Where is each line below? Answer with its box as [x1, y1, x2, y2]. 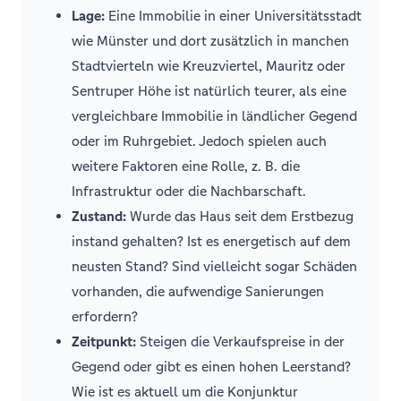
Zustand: [72, 208, 126, 225]
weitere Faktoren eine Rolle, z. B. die [72, 158, 300, 175]
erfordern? [72, 308, 138, 325]
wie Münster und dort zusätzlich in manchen [72, 32, 349, 49]
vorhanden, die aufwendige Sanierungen [72, 283, 324, 300]
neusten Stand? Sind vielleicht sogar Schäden [72, 258, 357, 275]
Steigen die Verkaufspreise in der [136, 333, 345, 350]
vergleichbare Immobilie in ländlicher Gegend [72, 107, 357, 124]
